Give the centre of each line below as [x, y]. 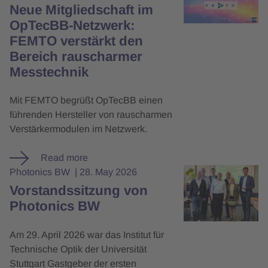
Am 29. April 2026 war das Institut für [87, 234]
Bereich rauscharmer [76, 56]
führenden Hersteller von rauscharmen [91, 115]
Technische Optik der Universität [78, 249]
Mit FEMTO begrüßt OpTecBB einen [86, 100]
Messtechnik [49, 72]
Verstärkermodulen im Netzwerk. [79, 129]
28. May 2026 [109, 172]
